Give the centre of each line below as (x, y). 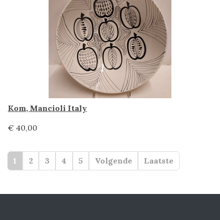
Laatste (159, 161)
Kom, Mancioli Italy (47, 108)
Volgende (114, 161)
